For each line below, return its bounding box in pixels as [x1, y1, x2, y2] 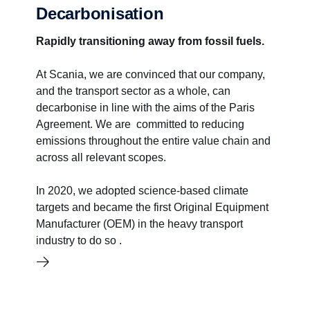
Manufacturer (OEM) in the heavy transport [36, 218, 243, 230]
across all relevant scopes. [36, 152, 166, 163]
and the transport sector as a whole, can [36, 85, 230, 97]
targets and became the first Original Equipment [36, 201, 268, 213]
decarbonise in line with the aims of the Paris [36, 102, 255, 113]
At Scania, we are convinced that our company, [36, 69, 265, 80]
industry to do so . [36, 235, 122, 246]
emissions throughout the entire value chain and [36, 135, 271, 147]
